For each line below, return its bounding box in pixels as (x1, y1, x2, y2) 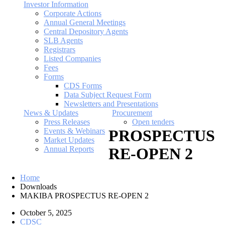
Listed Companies (44, 54, 101, 63)
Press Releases (44, 118, 90, 126)
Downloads (20, 182, 57, 191)
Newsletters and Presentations (64, 99, 158, 108)
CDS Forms (64, 81, 102, 90)
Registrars (44, 45, 75, 54)
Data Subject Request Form (64, 90, 151, 99)
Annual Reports (44, 145, 94, 153)
